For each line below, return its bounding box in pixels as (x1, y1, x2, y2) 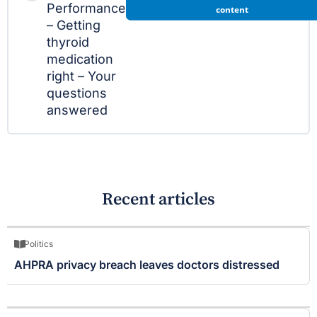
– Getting (47, 18, 100, 33)
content (216, 3, 248, 16)
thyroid (47, 35, 89, 50)
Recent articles (102, 189, 215, 210)
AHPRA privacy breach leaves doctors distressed (14, 258, 279, 272)
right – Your (47, 69, 116, 83)
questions (47, 86, 107, 100)
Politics (24, 238, 53, 249)
